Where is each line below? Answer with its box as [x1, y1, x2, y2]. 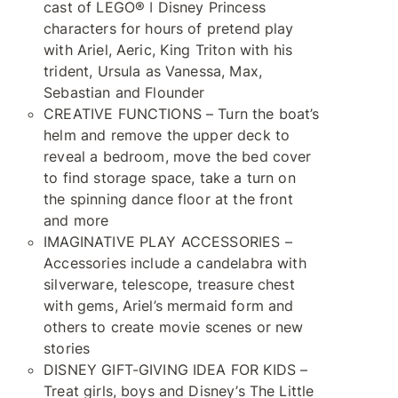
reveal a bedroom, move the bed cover [44, 147, 312, 165]
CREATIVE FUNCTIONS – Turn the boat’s [44, 105, 320, 123]
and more [44, 211, 109, 229]
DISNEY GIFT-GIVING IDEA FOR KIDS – [44, 361, 308, 378]
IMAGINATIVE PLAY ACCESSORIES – [44, 233, 292, 251]
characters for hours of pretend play [44, 20, 294, 37]
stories [44, 339, 91, 357]
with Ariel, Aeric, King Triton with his [44, 41, 293, 59]
